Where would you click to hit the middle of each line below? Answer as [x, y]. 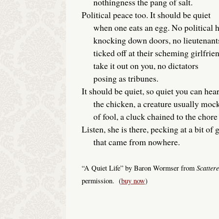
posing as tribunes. [120, 78]
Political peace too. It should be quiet [146, 15]
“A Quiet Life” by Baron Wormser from [139, 168]
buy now [133, 180]
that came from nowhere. [131, 142]
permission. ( [101, 180]
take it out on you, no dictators [140, 66]
